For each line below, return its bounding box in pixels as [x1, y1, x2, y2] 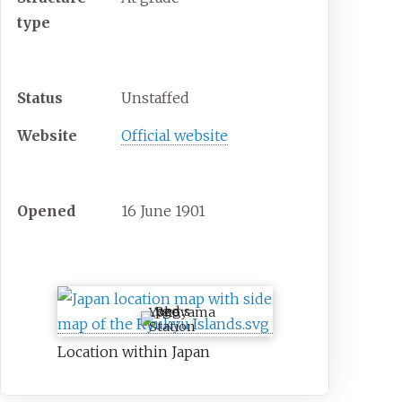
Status [17, 89, 64, 108]
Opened [17, 202, 76, 221]
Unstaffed [121, 89, 190, 108]
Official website [121, 127, 229, 145]
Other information [17, 51, 158, 70]
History [17, 164, 74, 183]
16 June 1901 [121, 202, 206, 221]
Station [148, 319, 196, 336]
